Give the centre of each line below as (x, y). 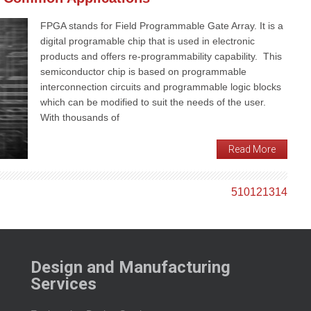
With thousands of (80, 118)
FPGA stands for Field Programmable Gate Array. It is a (162, 26)
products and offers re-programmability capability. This (161, 57)
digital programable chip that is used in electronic (148, 41)
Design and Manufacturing (131, 267)
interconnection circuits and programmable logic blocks (161, 87)
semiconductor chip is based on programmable (143, 72)
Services (64, 284)
